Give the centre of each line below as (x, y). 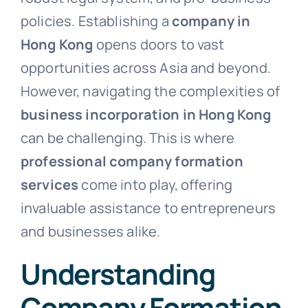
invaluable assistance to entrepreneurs (148, 208)
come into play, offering (156, 184)
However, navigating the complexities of (150, 91)
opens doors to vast (159, 44)
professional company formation (132, 161)
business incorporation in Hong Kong (146, 114)
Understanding (118, 273)
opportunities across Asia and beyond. (145, 67)
